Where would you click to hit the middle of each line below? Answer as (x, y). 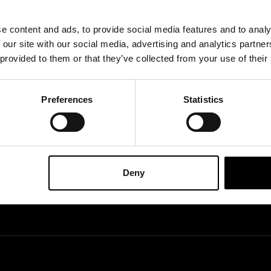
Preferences (67, 99)
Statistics (203, 99)
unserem (183, 15)
